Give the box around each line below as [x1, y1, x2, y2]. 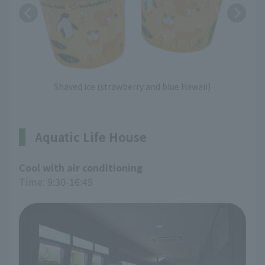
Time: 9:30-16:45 [19, 174, 93, 189]
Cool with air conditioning [19, 160, 143, 175]
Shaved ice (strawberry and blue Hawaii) [54, 80, 211, 92]
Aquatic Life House [35, 128, 147, 146]
